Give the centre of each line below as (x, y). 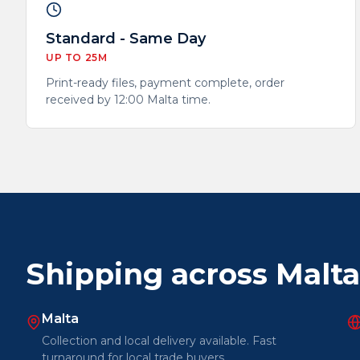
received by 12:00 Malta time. (128, 100)
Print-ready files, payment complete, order (165, 83)
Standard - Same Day (126, 39)
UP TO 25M (77, 57)
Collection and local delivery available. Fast (159, 341)
